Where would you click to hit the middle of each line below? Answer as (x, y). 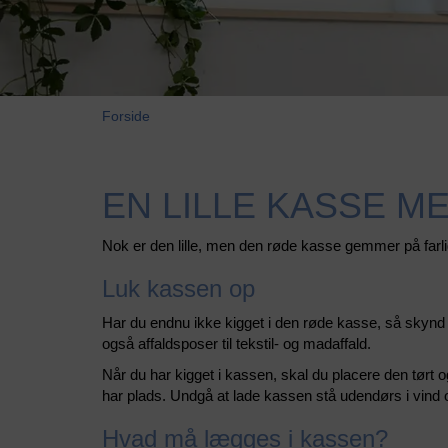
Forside (126, 116)
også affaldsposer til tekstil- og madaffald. (236, 344)
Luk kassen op (178, 289)
